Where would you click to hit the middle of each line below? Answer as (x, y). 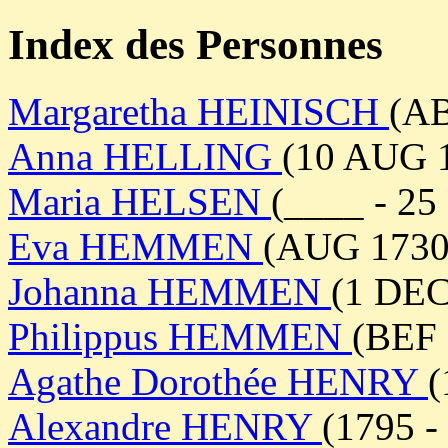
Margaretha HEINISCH (198, 111)
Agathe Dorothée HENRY (218, 381)
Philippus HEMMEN (180, 336)
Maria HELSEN (139, 201)
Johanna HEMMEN (169, 291)
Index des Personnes (195, 44)
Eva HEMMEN (135, 246)
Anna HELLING (145, 156)
